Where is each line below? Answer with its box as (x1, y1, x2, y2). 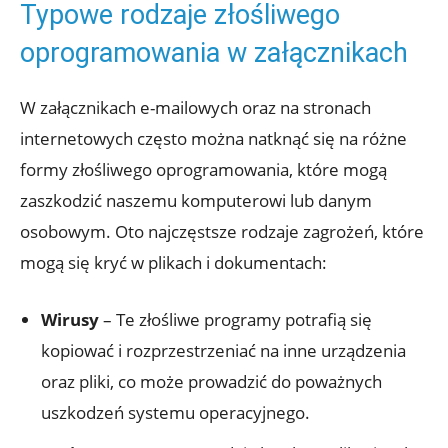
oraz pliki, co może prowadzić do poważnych (41, 370, 382, 394)
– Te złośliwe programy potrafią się (99, 308, 372, 332)
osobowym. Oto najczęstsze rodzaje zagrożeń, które (20, 220, 424, 244)
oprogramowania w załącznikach (20, 37, 408, 70)
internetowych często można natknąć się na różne (20, 127, 407, 151)
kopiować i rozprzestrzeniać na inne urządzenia (41, 339, 406, 363)
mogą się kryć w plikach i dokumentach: (20, 251, 327, 275)
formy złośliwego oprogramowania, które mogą (20, 158, 387, 182)
